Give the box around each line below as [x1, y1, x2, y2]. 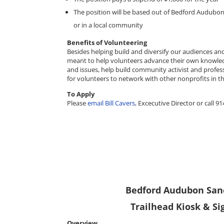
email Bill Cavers [87, 98, 135, 107]
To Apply [67, 89, 95, 98]
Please [67, 98, 88, 107]
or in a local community [73, 20, 143, 29]
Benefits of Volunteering [67, 37, 147, 47]
